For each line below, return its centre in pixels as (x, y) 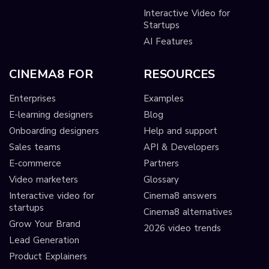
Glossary (161, 179)
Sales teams (35, 147)
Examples (163, 98)
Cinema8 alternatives (188, 212)
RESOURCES (179, 74)
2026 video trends (182, 228)
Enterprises (32, 98)
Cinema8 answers (180, 195)
